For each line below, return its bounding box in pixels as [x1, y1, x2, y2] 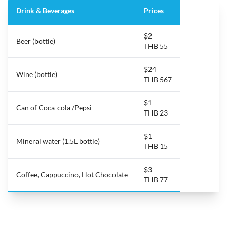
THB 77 [144, 175, 168, 184]
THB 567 [144, 75, 172, 84]
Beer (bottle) [16, 36, 55, 46]
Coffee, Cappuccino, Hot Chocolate [16, 170, 128, 179]
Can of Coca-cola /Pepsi [16, 103, 92, 112]
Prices [144, 6, 164, 15]
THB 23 [144, 108, 168, 118]
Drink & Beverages [16, 6, 74, 15]
